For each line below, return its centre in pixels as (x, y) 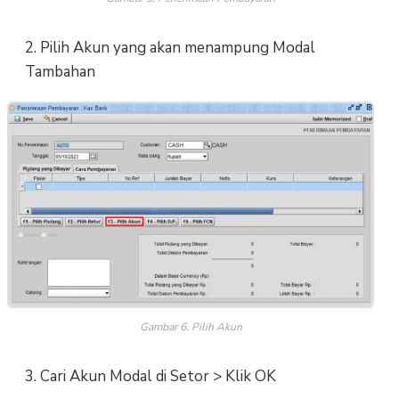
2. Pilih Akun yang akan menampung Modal (170, 48)
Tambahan (60, 72)
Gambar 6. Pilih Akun (191, 327)
